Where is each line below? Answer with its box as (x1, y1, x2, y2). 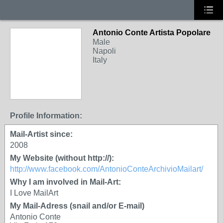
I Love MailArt (10, 189, 58, 197)
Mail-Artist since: (10, 130, 73, 138)
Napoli (93, 47, 116, 55)
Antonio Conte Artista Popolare (93, 28, 211, 37)
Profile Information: (10, 111, 82, 120)
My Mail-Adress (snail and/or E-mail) (10, 202, 144, 210)
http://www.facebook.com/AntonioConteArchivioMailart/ (10, 165, 203, 173)
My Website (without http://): (10, 154, 114, 162)
